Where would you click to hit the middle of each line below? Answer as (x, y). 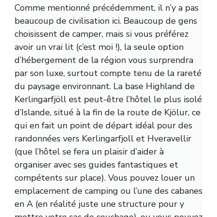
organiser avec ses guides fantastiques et (96, 165)
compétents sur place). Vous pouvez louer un (105, 178)
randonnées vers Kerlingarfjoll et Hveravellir (103, 139)
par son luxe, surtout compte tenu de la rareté (108, 73)
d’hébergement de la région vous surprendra (104, 60)
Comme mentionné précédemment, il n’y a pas (107, 8)
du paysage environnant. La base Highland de (105, 86)
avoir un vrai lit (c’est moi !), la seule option (99, 47)
